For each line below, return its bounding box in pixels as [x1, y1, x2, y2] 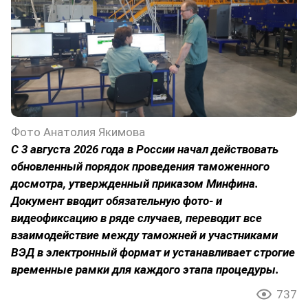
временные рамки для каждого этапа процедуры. [11, 263, 279, 277]
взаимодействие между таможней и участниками [11, 228, 278, 243]
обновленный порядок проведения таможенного [11, 159, 269, 174]
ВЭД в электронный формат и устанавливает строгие [11, 245, 295, 260]
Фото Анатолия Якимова [11, 125, 145, 140]
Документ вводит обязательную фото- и [11, 194, 222, 208]
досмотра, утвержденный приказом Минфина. [11, 177, 258, 191]
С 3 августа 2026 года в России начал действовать [11, 142, 278, 157]
